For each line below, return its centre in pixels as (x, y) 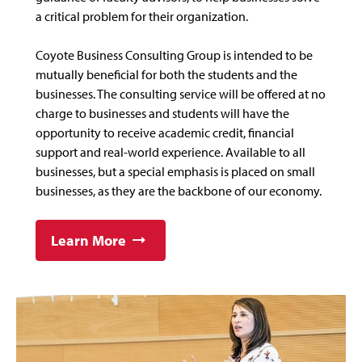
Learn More (88, 241)
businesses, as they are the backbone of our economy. (179, 191)
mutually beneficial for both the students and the (166, 75)
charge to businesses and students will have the (162, 114)
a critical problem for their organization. (142, 17)
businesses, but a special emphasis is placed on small (175, 172)
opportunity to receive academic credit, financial (165, 133)
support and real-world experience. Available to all (170, 152)
